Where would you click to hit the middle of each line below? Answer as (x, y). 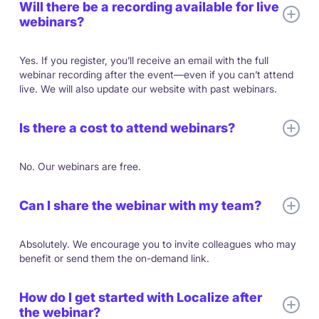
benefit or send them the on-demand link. (114, 258)
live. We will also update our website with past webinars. (148, 89)
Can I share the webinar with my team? (140, 206)
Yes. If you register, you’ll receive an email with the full (143, 61)
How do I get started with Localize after (140, 298)
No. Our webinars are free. (80, 167)
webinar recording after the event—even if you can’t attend (156, 75)
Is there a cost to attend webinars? (127, 128)
